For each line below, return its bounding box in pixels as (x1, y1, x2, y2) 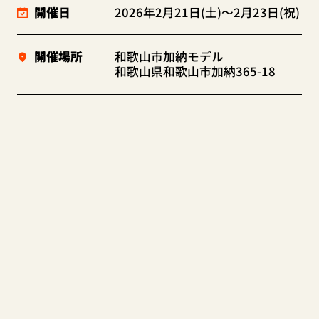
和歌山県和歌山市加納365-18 (115, 63, 276, 80)
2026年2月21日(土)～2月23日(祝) (115, 3, 300, 21)
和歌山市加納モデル (115, 48, 224, 66)
